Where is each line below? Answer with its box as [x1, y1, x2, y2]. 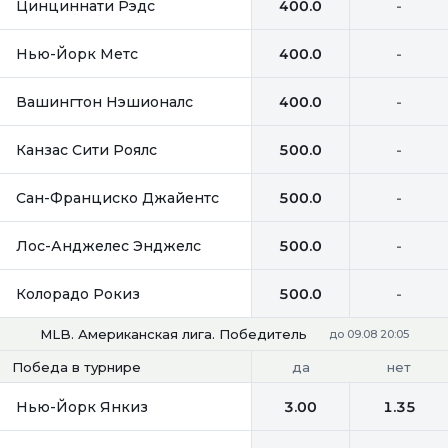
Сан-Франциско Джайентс [16, 188, 219, 207]
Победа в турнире [12, 359, 141, 375]
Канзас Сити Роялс [16, 140, 157, 159]
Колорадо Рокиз [16, 284, 140, 303]
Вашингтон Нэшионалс [16, 92, 193, 111]
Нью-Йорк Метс [16, 44, 138, 63]
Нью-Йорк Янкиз [16, 397, 148, 416]
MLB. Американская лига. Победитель [40, 326, 307, 342]
